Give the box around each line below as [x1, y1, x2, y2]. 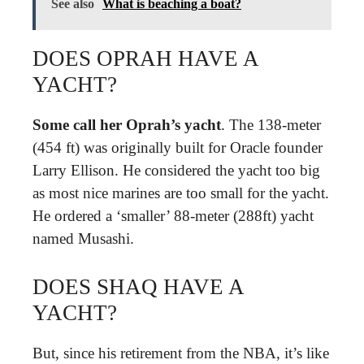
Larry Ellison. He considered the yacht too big [32, 162, 320, 179]
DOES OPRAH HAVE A [32, 46, 258, 71]
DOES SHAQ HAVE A [32, 274, 244, 299]
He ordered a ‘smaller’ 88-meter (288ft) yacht [32, 207, 314, 224]
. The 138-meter [221, 116, 321, 133]
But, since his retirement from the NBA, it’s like [32, 344, 329, 362]
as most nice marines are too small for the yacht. [32, 184, 329, 201]
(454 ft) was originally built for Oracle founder [32, 139, 323, 156]
